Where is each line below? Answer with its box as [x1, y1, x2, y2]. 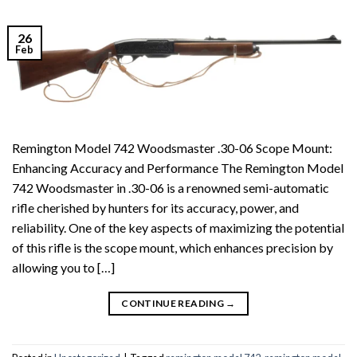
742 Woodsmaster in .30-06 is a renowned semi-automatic [12, 179, 329, 195]
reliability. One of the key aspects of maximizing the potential [12, 219, 344, 235]
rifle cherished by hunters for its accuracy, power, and [12, 199, 299, 215]
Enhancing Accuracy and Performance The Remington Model [12, 159, 343, 175]
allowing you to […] [12, 259, 115, 275]
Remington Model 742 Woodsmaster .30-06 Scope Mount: [12, 139, 332, 155]
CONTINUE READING [121, 296, 226, 309]
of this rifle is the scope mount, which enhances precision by [12, 239, 333, 255]
